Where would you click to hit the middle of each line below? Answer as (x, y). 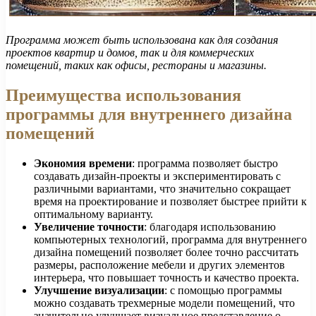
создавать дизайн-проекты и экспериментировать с (157, 176)
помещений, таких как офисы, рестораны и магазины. (136, 65)
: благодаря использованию (210, 226)
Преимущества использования (123, 95)
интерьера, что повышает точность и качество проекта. (166, 277)
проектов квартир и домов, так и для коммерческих (130, 52)
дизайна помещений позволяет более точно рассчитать (166, 252)
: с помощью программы (223, 290)
